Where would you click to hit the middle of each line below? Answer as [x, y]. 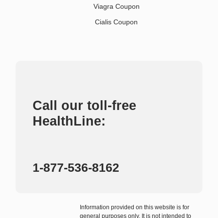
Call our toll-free [84, 106]
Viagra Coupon [116, 7]
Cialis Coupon [116, 22]
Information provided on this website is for [135, 208]
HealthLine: [69, 121]
